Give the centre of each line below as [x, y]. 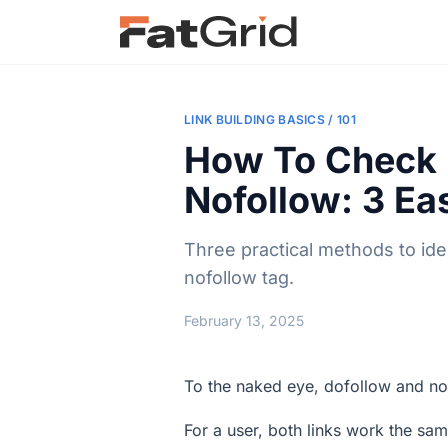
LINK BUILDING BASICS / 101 [270, 119]
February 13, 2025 [244, 320]
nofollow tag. [239, 277]
